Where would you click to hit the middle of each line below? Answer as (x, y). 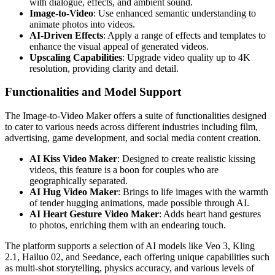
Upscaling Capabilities (76, 57)
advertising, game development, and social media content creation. (133, 138)
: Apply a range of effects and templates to (184, 35)
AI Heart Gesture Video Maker (94, 214)
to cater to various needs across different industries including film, (131, 127)
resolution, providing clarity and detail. (104, 68)
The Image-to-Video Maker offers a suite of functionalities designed (136, 116)
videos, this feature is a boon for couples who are (124, 170)
